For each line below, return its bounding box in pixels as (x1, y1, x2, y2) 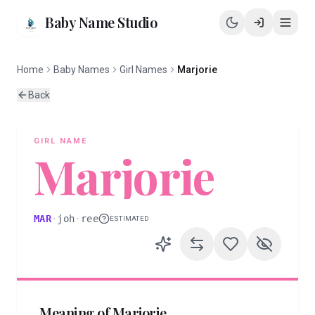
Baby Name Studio (45, 13, 157, 32)
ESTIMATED (109, 214, 150, 222)
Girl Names (120, 64, 167, 75)
